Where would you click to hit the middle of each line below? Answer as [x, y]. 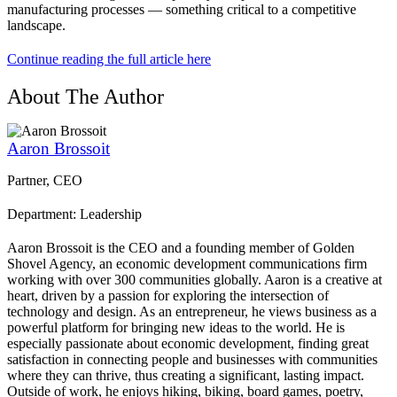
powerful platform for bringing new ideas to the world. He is [176, 328]
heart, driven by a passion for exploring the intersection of [168, 296]
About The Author [86, 97]
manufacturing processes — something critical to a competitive [182, 10]
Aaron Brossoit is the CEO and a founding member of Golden [181, 248]
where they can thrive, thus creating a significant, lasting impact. [187, 376]
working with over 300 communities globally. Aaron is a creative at [195, 280]
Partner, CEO [45, 181]
